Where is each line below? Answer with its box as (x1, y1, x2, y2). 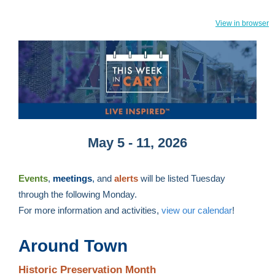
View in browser (215, 19, 269, 28)
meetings (53, 173, 92, 184)
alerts (114, 173, 138, 184)
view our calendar (161, 205, 232, 215)
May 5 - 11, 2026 (88, 135, 187, 150)
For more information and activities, (18, 205, 161, 215)
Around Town (18, 236, 128, 255)
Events (18, 173, 48, 184)
